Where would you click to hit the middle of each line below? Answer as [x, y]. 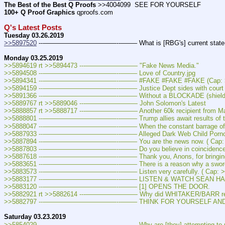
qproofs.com [94, 13]
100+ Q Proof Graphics [39, 13]
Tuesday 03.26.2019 [34, 35]
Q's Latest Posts [33, 27]
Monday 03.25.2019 [33, 58]
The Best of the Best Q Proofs [50, 5]
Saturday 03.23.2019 [35, 217]
